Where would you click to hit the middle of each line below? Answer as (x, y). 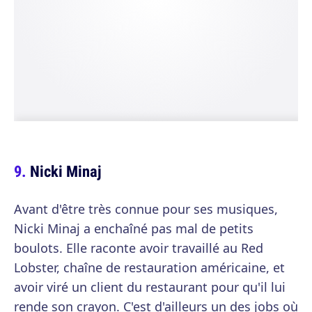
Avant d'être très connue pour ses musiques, (146, 209)
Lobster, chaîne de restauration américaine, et (149, 267)
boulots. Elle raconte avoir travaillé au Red (139, 248)
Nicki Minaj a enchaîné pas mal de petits (134, 228)
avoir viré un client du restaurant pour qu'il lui (150, 287)
